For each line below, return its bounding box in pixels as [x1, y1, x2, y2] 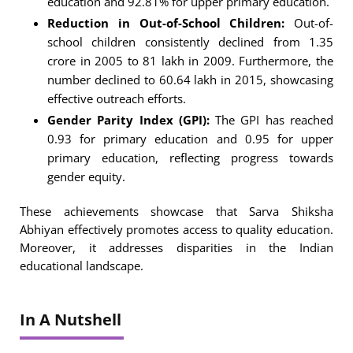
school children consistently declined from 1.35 [47, 34, 333, 50]
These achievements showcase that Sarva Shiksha [20, 203, 333, 220]
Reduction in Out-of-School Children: [47, 15, 285, 32]
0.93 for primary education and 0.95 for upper [47, 131, 333, 147]
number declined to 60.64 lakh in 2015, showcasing [47, 72, 333, 88]
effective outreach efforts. [47, 91, 186, 107]
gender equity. [47, 169, 125, 185]
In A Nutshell [20, 308, 121, 330]
